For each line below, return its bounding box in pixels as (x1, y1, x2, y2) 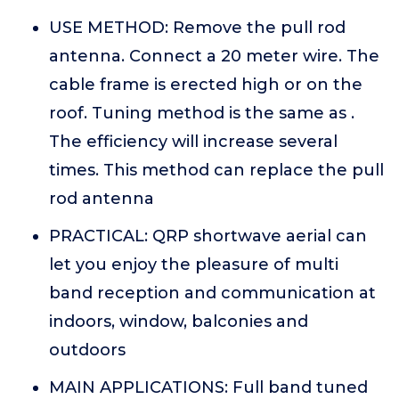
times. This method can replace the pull (49, 160, 384, 180)
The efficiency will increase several (49, 132, 338, 151)
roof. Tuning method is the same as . (49, 103, 354, 123)
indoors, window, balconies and (49, 312, 308, 331)
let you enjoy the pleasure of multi (49, 255, 338, 274)
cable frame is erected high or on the (49, 75, 362, 94)
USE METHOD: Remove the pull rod (49, 18, 346, 37)
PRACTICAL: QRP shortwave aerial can (49, 226, 367, 246)
